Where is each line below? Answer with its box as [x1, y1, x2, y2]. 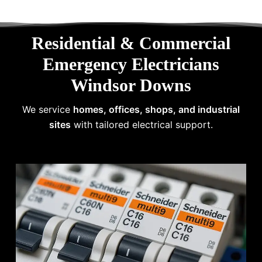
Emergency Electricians [42, 54, 219, 74]
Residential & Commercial [31, 33, 230, 53]
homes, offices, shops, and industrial [73, 103, 240, 115]
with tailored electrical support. [70, 118, 213, 130]
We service [22, 103, 73, 115]
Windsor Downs [70, 75, 191, 95]
